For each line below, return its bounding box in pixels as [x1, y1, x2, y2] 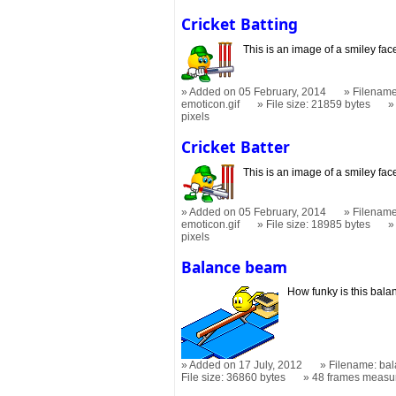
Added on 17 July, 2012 [189, 359, 303, 372]
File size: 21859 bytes [266, 97, 371, 110]
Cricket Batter [181, 135, 291, 157]
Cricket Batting [181, 13, 299, 35]
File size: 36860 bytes [181, 371, 286, 385]
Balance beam [181, 255, 288, 278]
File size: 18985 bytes [266, 217, 371, 231]
